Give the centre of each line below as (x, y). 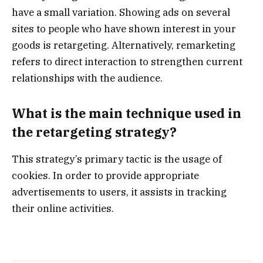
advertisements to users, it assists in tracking (119, 192)
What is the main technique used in (127, 113)
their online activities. (63, 209)
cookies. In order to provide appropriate (105, 176)
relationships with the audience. (87, 78)
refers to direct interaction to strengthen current (127, 62)
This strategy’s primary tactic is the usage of (117, 159)
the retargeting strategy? (94, 132)
